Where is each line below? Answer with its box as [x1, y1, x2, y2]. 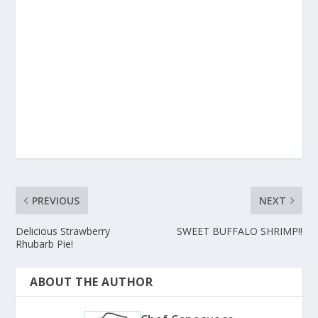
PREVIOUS [32, 194, 80, 208]
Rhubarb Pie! [16, 237, 74, 251]
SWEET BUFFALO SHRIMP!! [176, 224, 302, 238]
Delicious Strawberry [16, 224, 111, 238]
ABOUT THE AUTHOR [30, 274, 153, 290]
